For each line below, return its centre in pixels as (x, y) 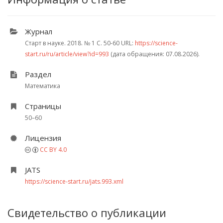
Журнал (39, 31)
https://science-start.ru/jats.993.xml (74, 181)
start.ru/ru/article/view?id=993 (67, 54)
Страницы (43, 106)
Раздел (38, 74)
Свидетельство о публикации (87, 213)
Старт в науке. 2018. (55, 43)
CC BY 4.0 (53, 150)
